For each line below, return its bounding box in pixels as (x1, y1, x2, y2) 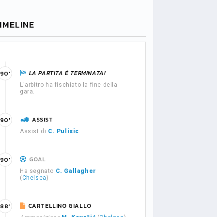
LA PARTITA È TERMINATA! (29, 69, 106, 77)
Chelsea (22, 174, 46, 181)
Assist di (20, 128, 48, 135)
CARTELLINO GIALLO (28, 201, 92, 210)
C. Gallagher (55, 168, 96, 174)
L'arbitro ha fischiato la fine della (20, 81, 118, 88)
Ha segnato (20, 168, 56, 174)
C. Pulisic (48, 128, 79, 135)
